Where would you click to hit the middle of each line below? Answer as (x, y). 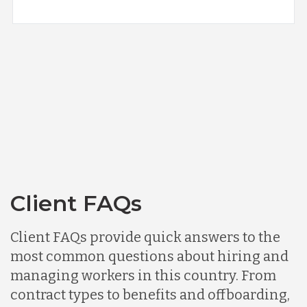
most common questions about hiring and (149, 256)
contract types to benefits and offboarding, (150, 294)
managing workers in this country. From (143, 275)
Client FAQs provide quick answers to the (145, 237)
